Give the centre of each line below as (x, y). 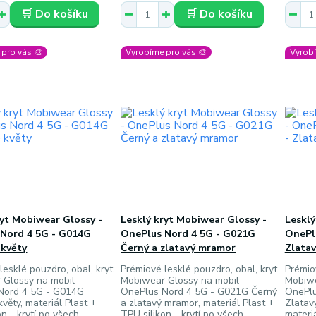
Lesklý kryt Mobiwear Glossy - (194, 220)
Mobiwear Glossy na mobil (180, 280)
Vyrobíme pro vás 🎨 (166, 52)
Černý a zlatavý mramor (178, 248)
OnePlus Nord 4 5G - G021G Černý (199, 292)
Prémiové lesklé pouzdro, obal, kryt (199, 269)
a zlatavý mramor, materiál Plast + (198, 303)
